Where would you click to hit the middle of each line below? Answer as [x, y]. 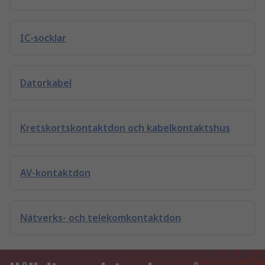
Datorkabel [46, 83]
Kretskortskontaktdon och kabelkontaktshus [125, 128]
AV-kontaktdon [55, 173]
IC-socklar [43, 38]
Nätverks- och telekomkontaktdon [101, 218]
